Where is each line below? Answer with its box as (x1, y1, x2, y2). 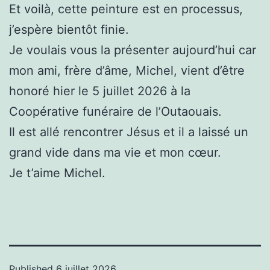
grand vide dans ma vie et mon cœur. (9, 145, 221, 160)
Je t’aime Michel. (9, 166, 105, 181)
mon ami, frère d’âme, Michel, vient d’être (9, 63, 245, 78)
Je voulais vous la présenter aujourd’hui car (9, 43, 256, 58)
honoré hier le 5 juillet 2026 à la (9, 84, 190, 99)
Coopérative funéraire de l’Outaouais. (9, 104, 222, 119)
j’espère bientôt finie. (9, 22, 129, 37)
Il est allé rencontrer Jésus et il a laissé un (9, 125, 248, 140)
